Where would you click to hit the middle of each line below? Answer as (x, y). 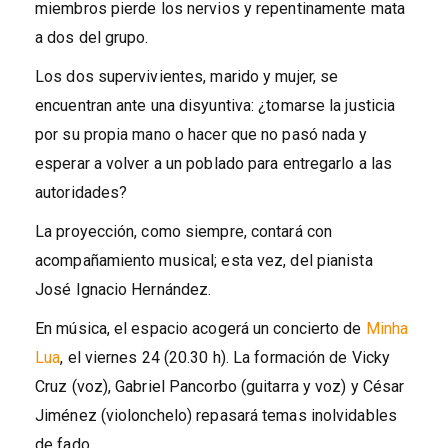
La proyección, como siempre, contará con (184, 231)
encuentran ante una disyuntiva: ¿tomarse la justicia (215, 105)
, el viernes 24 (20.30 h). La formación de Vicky (225, 357)
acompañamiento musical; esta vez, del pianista (204, 260)
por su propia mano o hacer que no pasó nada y (201, 134)
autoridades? (81, 192)
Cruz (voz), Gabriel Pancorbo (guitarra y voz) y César (220, 386)
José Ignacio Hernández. (123, 289)
